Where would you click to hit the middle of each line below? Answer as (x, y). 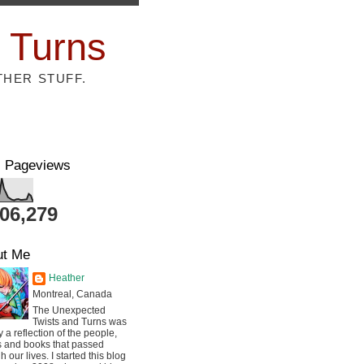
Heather (67, 278)
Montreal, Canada (72, 294)
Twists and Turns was (80, 322)
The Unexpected (69, 310)
